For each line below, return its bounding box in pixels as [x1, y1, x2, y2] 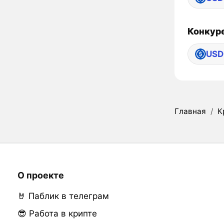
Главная [174, 106, 206, 116]
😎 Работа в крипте [17, 208, 97, 219]
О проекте [17, 170, 64, 181]
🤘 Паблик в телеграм [17, 191, 109, 201]
